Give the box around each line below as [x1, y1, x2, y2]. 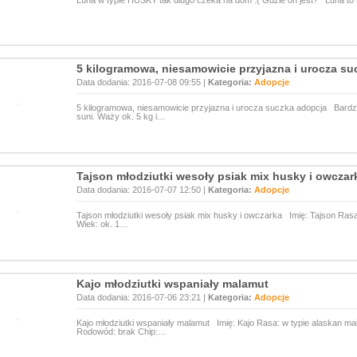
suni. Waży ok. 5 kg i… [76, 112, 166, 121]
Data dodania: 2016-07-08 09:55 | [76, 77, 208, 87]
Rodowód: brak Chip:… [76, 327, 167, 336]
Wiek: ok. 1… [76, 219, 128, 229]
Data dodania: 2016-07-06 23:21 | [76, 292, 208, 302]
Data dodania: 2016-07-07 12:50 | [76, 185, 208, 194]
